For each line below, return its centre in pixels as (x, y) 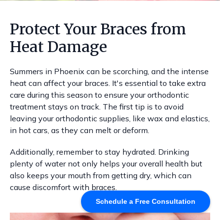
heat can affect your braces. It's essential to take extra (108, 83)
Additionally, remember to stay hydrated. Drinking (99, 152)
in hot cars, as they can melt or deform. (80, 130)
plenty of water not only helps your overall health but (106, 164)
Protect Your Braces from (98, 29)
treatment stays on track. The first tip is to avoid (97, 107)
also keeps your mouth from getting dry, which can (101, 175)
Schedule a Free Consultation (146, 201)
